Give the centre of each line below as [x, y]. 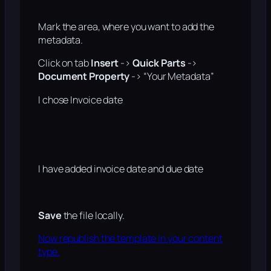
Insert [105, 63]
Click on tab [64, 63]
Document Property [85, 77]
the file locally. [94, 215]
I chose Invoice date [80, 100]
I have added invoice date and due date [121, 169]
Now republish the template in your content [130, 239]
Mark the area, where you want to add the [126, 27]
